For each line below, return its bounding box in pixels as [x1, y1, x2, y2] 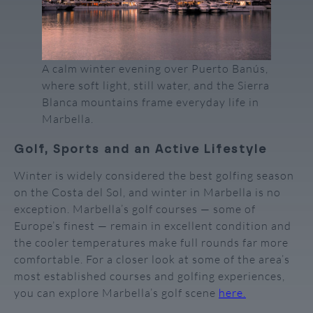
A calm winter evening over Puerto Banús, [42, 61, 268, 75]
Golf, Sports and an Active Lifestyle [14, 142, 267, 156]
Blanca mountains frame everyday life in [42, 94, 259, 109]
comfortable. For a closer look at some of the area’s [14, 252, 290, 267]
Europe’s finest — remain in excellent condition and [14, 219, 291, 233]
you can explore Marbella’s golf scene [14, 286, 219, 300]
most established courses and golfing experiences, [14, 269, 285, 284]
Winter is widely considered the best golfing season [14, 168, 294, 183]
